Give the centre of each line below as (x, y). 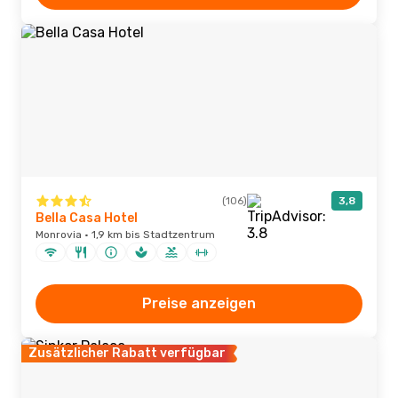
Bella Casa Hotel (87, 218)
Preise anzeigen (199, 303)
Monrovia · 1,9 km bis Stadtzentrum (125, 235)
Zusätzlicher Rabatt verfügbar (127, 353)
